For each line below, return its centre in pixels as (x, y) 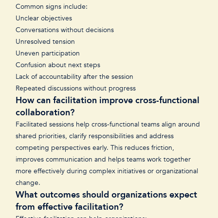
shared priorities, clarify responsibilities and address (95, 136)
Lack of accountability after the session (75, 77)
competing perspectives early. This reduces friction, (95, 148)
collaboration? (45, 113)
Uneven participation (49, 53)
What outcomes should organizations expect (106, 195)
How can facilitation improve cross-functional (108, 100)
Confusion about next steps (59, 65)
